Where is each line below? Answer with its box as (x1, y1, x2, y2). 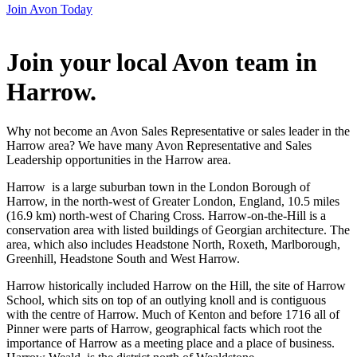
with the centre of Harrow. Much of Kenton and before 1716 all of (6, 307, 339, 321)
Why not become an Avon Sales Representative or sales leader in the (6, 124, 350, 138)
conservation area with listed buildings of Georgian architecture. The (6, 222, 350, 237)
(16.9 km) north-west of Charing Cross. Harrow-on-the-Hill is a (6, 208, 326, 222)
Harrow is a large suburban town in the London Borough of (6, 179, 310, 194)
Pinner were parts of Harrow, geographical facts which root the (6, 321, 322, 335)
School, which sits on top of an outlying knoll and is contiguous (6, 292, 326, 307)
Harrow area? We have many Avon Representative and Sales (6, 138, 312, 152)
